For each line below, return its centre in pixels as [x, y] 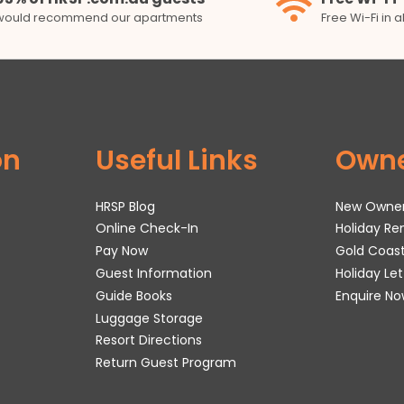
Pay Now [122, 251]
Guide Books [134, 295]
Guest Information [154, 274]
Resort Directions [149, 340]
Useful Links [177, 161]
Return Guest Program [166, 363]
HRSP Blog [126, 206]
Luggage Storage [150, 318]
